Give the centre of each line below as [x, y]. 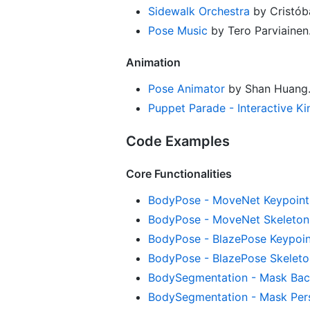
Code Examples [178, 141]
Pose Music [178, 30]
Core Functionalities [179, 173]
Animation [153, 62]
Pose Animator [186, 88]
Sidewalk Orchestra [199, 11]
